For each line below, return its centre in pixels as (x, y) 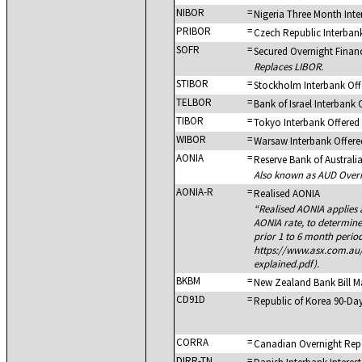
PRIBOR (194, 31)
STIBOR (192, 84)
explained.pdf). (286, 264)
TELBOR (194, 102)
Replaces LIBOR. (288, 67)
